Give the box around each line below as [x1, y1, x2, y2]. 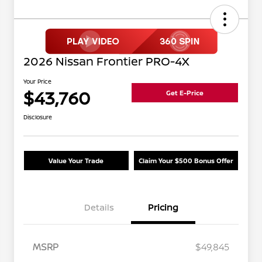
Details [84, 201, 114, 214]
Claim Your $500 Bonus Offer [138, 156, 233, 166]
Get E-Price [166, 88, 204, 97]
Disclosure [23, 113, 52, 122]
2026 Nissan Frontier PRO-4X [23, 53, 189, 70]
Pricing [148, 201, 178, 214]
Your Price [23, 77, 51, 86]
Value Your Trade [49, 156, 104, 166]
